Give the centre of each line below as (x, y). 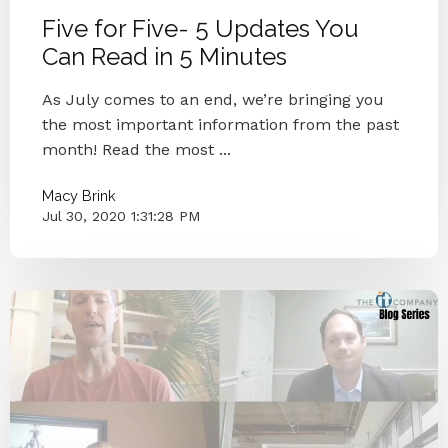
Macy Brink (79, 195)
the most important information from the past (220, 124)
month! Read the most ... (136, 149)
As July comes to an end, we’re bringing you (213, 99)
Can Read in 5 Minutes (164, 56)
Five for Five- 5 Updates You (200, 28)
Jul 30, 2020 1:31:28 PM (121, 215)
